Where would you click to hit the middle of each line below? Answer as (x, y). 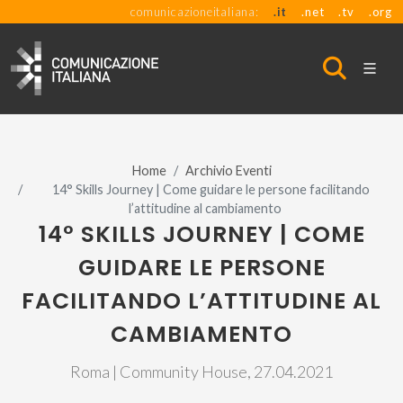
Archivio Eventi (228, 170)
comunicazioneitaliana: (195, 12)
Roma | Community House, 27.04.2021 (201, 372)
